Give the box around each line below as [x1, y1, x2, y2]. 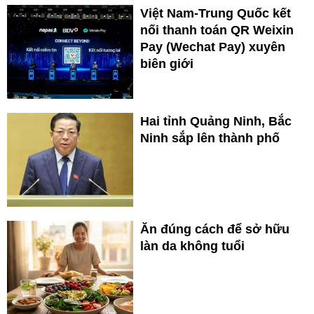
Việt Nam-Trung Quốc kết [140, 6, 291, 21]
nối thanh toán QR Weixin [140, 23, 294, 38]
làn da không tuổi [140, 239, 245, 254]
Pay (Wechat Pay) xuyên [140, 40, 285, 55]
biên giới [140, 57, 193, 71]
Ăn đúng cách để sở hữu [140, 222, 289, 237]
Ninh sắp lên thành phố [140, 131, 280, 146]
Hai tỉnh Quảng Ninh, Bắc [140, 114, 292, 129]
